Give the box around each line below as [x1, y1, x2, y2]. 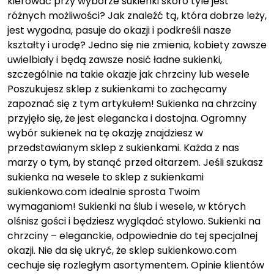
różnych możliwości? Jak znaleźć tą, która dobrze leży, [7, 9, 267, 23]
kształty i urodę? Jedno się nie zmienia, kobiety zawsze [7, 38, 267, 53]
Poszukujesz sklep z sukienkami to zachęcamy [7, 82, 227, 97]
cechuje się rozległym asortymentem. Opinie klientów [7, 258, 264, 273]
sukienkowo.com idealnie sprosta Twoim [7, 185, 200, 199]
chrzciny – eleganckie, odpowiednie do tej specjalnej [7, 229, 257, 243]
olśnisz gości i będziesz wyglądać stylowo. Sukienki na [7, 214, 261, 229]
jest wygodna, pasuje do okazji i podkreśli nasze [7, 23, 231, 38]
